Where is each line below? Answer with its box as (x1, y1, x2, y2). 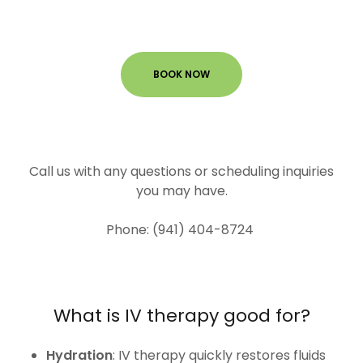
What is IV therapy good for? (53, 303, 310, 328)
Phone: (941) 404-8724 (106, 220, 257, 239)
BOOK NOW (153, 67, 210, 81)
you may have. (135, 181, 228, 200)
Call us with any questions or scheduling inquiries (29, 162, 334, 181)
